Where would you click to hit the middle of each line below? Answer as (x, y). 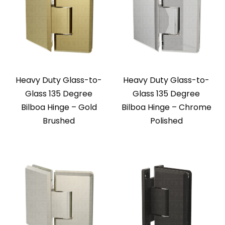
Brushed (59, 121)
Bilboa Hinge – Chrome (166, 107)
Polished (166, 121)
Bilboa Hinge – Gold (59, 107)
